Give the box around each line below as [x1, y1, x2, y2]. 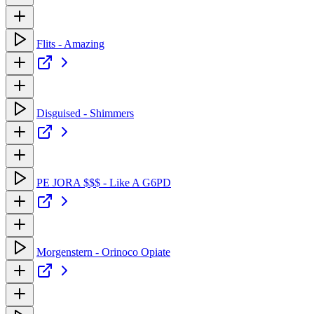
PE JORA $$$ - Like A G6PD [36, 176, 171, 189]
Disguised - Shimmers [36, 107, 134, 119]
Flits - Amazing [36, 37, 104, 50]
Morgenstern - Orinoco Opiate [36, 245, 170, 258]
